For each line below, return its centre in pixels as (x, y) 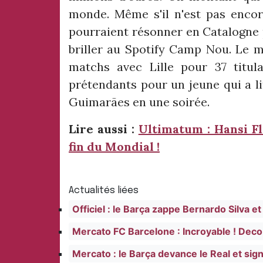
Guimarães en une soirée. (139, 102)
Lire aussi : (104, 129)
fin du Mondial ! (114, 147)
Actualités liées (104, 191)
